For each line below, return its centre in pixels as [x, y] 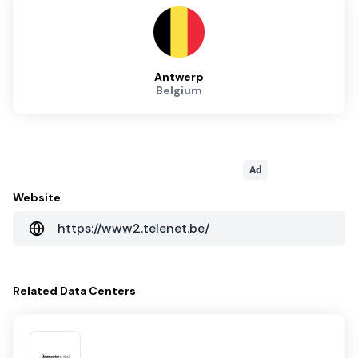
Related [36, 291]
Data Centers [98, 291]
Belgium [179, 91]
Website [37, 198]
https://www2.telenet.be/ [133, 229]
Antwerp [179, 77]
